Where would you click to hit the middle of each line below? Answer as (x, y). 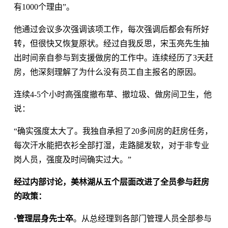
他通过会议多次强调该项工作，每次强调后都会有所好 (111, 29)
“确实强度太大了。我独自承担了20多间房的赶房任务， (113, 131)
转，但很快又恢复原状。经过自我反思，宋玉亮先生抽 (111, 43)
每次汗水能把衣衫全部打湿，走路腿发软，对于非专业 (111, 145)
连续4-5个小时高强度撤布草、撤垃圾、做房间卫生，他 (112, 94)
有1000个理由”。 (44, 7)
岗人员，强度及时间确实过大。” (72, 159)
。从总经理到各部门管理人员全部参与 (142, 218)
